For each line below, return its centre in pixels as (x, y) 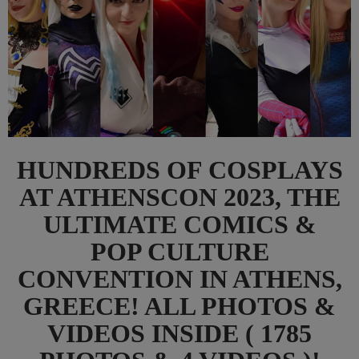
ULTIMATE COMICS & (179, 225)
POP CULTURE (179, 252)
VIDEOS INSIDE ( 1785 (179, 334)
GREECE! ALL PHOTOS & (179, 307)
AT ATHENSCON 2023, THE (179, 198)
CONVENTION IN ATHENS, (179, 279)
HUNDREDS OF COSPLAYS (179, 170)
